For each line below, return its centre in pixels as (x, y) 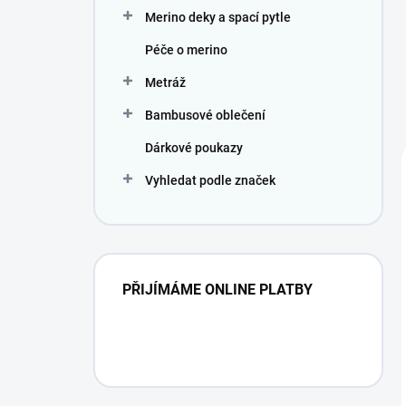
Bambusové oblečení (205, 115)
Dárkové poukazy (194, 148)
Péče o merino (186, 50)
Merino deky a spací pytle (218, 17)
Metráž (165, 82)
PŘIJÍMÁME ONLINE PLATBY (217, 290)
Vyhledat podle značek (210, 180)
